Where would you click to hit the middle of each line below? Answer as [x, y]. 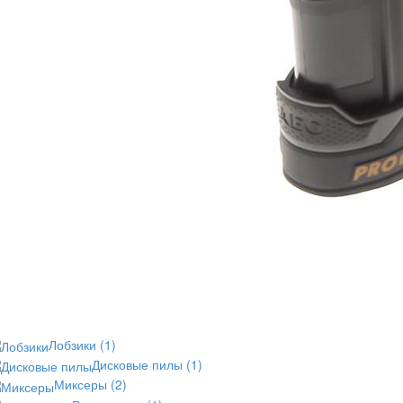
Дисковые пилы [139, 364]
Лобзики [74, 344]
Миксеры [82, 385]
